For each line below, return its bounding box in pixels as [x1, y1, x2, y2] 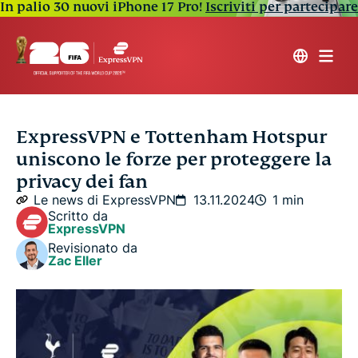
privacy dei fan [16, 170, 148, 193]
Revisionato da [48, 240, 137, 256]
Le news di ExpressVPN [34, 192, 176, 208]
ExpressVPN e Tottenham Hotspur [16, 125, 327, 149]
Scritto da [48, 208, 108, 224]
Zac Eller [48, 253, 102, 268]
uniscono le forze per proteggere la [16, 148, 332, 171]
